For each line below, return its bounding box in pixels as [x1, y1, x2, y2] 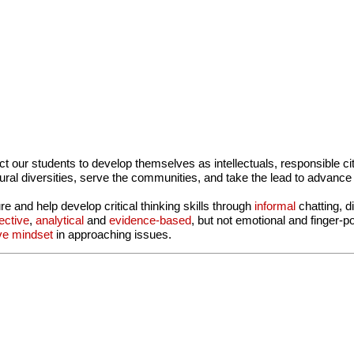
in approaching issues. [53, 228, 172, 241]
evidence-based [109, 213, 192, 227]
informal [254, 199, 299, 213]
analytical [36, 213, 85, 227]
